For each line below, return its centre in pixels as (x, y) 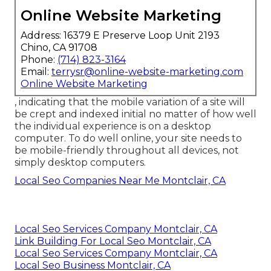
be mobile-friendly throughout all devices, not (127, 150)
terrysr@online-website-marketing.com (147, 71)
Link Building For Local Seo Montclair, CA (113, 241)
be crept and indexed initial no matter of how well (135, 114)
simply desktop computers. (80, 162)
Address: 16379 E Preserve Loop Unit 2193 (120, 35)
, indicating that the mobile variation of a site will (130, 102)
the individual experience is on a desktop (113, 126)
